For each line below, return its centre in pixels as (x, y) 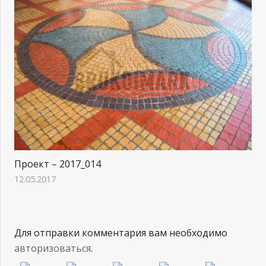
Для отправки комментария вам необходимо (121, 232)
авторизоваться (53, 248)
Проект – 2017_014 (58, 164)
